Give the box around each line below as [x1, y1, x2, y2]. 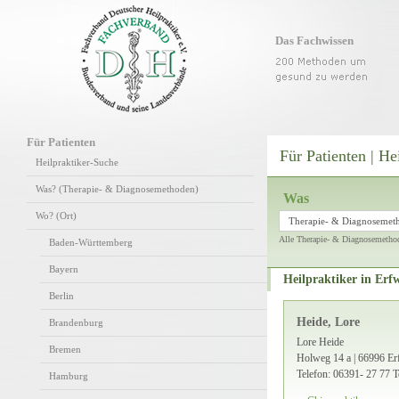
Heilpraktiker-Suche [36, 157, 118, 167]
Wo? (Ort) [36, 210, 77, 221]
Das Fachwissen [275, 34, 354, 47]
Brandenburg [49, 317, 103, 328]
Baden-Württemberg [49, 237, 133, 248]
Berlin [49, 290, 74, 301]
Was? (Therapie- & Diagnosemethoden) [36, 183, 199, 194]
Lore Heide [297, 336, 344, 348]
